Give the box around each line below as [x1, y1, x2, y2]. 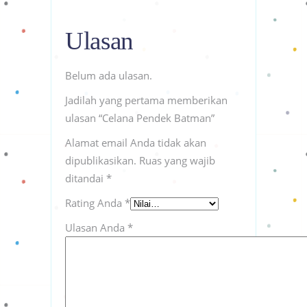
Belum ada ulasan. [65, 68, 152, 82]
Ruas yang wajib [139, 153, 215, 167]
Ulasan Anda [65, 220, 127, 234]
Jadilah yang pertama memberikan [65, 93, 228, 107]
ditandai [65, 171, 106, 185]
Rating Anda [65, 195, 125, 210]
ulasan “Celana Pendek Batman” [65, 110, 214, 125]
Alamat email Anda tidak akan [65, 135, 206, 149]
